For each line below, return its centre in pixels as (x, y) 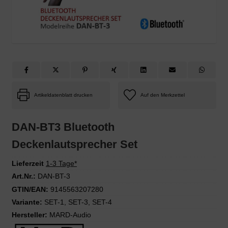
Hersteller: (30, 215)
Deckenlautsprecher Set (75, 144)
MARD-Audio (70, 215)
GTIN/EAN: (30, 189)
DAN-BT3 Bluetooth (63, 127)
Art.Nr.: (24, 176)
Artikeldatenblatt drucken (63, 95)
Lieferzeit (28, 164)
